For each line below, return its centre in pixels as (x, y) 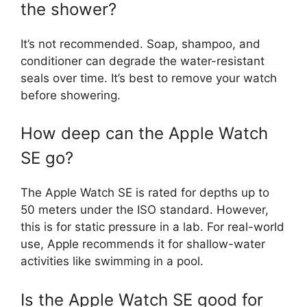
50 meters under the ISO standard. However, (145, 210)
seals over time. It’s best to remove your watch (149, 78)
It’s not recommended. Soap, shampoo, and (140, 44)
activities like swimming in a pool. (112, 261)
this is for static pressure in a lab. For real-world (152, 227)
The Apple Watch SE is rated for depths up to (145, 193)
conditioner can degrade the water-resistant (143, 61)
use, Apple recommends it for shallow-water (143, 244)
